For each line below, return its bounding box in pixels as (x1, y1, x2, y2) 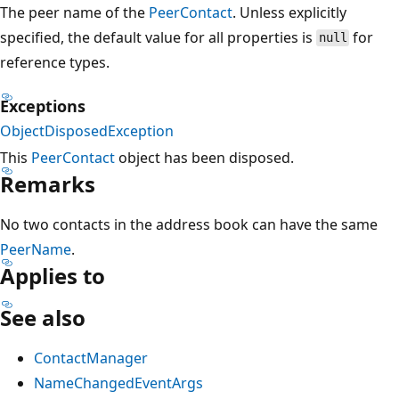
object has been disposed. (115, 147, 294, 167)
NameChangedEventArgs (34, 372, 203, 393)
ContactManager (34, 347, 148, 368)
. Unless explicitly (232, 2, 346, 22)
